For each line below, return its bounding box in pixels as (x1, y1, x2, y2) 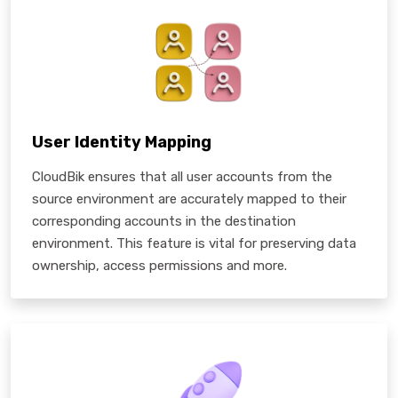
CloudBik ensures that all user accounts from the (32, 168, 332, 185)
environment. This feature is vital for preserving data (32, 235, 356, 251)
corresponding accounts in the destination (32, 212, 296, 229)
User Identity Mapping (32, 131, 211, 152)
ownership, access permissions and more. (32, 257, 287, 274)
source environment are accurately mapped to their (32, 190, 346, 207)
